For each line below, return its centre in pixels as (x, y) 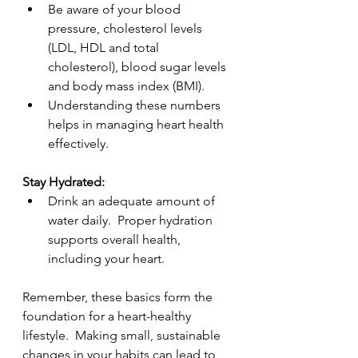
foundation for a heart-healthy (108, 316)
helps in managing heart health (137, 124)
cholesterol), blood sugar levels (139, 67)
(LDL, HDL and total (105, 48)
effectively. (78, 143)
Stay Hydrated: (64, 182)
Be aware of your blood (116, 9)
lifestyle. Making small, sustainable (123, 335)
